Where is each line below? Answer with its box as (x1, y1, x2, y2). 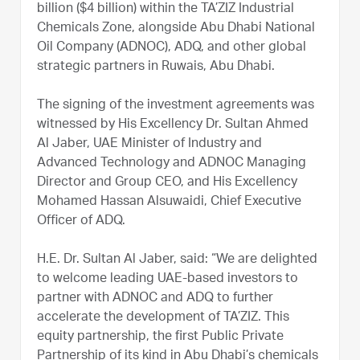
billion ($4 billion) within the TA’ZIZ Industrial (37, 2, 294, 16)
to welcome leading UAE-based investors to (37, 272, 301, 286)
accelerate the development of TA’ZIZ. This (37, 311, 289, 325)
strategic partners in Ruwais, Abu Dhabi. (37, 60, 278, 74)
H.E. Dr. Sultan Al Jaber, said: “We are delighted (37, 253, 317, 267)
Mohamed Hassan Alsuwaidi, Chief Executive (37, 195, 301, 209)
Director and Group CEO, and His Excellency (37, 176, 297, 190)
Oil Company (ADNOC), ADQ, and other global (37, 41, 306, 55)
